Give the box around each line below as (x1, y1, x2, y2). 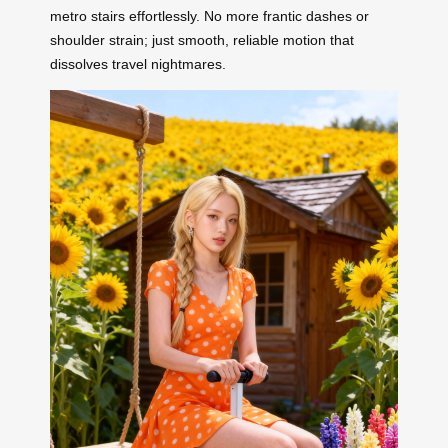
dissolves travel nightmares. (50, 56, 226, 73)
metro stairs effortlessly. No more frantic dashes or (50, 8, 369, 25)
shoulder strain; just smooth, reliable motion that (50, 32, 354, 49)
